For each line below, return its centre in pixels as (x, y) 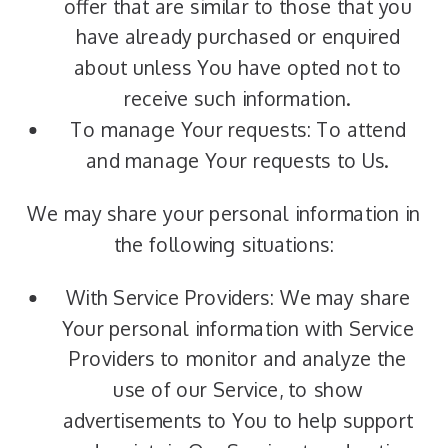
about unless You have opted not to (238, 67)
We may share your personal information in (224, 213)
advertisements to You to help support (238, 420)
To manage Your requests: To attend (238, 129)
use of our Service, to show (238, 389)
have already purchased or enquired (238, 37)
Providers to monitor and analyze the (238, 359)
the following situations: (224, 244)
